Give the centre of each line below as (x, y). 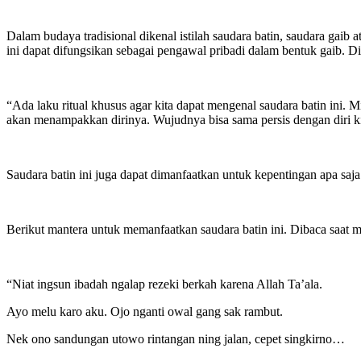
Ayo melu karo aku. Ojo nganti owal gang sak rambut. (145, 311)
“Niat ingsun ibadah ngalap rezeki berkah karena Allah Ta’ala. (164, 284)
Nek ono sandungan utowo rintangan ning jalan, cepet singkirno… (176, 338)
